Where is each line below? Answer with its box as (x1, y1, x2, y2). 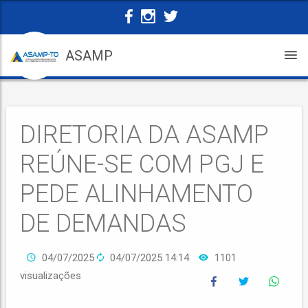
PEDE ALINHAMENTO (20, 179, 254, 208)
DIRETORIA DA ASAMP (20, 120, 269, 149)
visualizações (20, 269, 82, 282)
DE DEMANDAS (20, 209, 187, 238)
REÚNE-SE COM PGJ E (20, 150, 265, 179)
